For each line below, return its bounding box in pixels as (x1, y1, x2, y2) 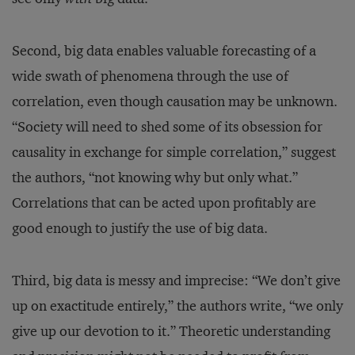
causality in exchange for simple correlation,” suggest (12, 143, 336, 161)
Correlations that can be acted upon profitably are (12, 194, 316, 212)
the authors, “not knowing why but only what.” (12, 169, 298, 186)
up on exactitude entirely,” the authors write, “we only (12, 297, 343, 315)
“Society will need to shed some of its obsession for (12, 118, 323, 136)
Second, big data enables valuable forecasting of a (12, 42, 316, 59)
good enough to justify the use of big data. (12, 219, 268, 237)
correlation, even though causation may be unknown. (12, 93, 338, 110)
